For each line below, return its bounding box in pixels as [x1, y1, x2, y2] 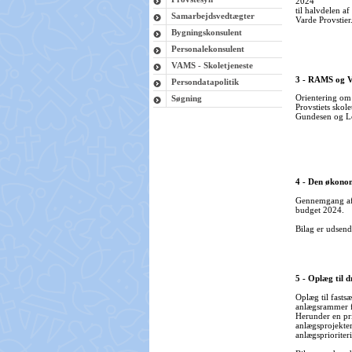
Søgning [171, 93, 202, 103]
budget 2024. [295, 205, 344, 215]
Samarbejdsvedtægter [171, 11, 255, 20]
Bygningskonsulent [171, 27, 242, 37]
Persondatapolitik [171, 77, 239, 86]
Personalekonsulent [171, 44, 244, 53]
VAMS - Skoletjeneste [171, 60, 253, 70]
